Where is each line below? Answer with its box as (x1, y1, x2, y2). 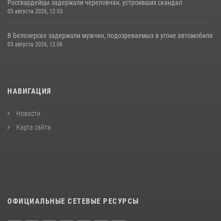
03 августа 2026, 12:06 (7, 40, 63, 48)
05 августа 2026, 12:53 (7, 7, 63, 15)
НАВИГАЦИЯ (7, 86, 52, 96)
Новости (15, 109, 40, 117)
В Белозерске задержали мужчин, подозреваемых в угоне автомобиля (7, 31, 213, 39)
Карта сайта (15, 123, 51, 131)
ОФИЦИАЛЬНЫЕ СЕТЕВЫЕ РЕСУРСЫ (7, 196, 139, 206)
